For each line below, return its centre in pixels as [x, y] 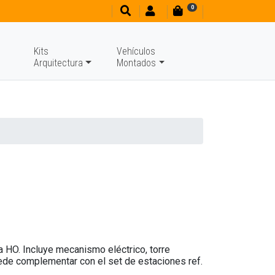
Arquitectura [59, 63]
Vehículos [136, 51]
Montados [137, 63]
